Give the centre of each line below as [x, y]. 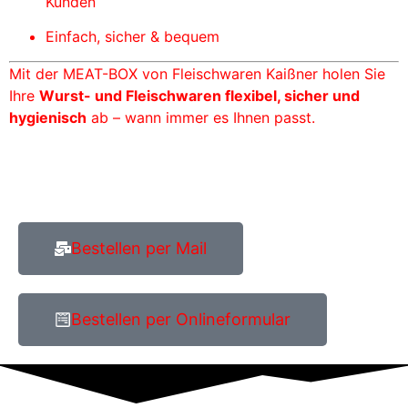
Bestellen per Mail [139, 248]
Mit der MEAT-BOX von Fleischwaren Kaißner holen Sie [197, 73]
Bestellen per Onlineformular [181, 319]
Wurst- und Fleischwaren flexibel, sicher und [199, 95]
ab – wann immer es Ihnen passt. [201, 117]
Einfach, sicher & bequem [133, 37]
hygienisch [48, 117]
